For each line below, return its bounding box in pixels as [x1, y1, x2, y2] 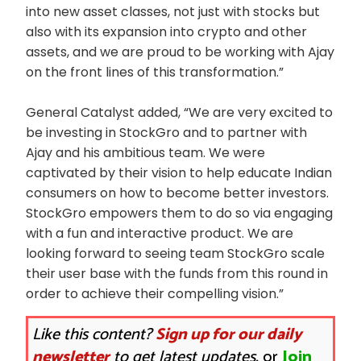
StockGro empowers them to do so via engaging [26, 204, 333, 222]
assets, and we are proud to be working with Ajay [26, 43, 334, 61]
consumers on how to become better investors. [26, 184, 329, 202]
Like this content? [32, 322, 156, 348]
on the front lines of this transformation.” [26, 63, 284, 81]
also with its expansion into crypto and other [26, 23, 307, 41]
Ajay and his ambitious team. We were [26, 143, 265, 162]
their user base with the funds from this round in [26, 264, 328, 283]
